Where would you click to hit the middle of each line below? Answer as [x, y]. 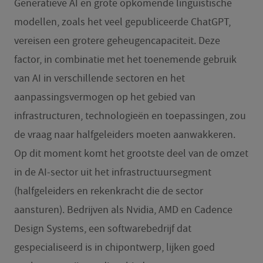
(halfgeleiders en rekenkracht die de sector [108, 191]
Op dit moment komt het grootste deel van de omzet [131, 153]
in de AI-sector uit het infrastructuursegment [112, 172]
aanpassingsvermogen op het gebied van [104, 97]
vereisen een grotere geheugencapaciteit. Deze [117, 41]
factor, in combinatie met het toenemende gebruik [125, 59]
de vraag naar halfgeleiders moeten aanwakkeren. [124, 134]
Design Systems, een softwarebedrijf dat [102, 228]
